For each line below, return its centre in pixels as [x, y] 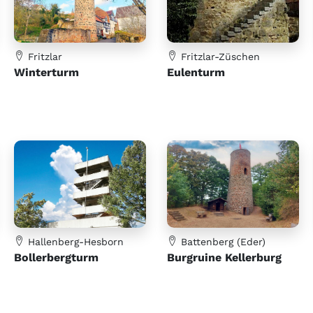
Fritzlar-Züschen [219, 56]
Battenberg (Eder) [221, 242]
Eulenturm [196, 72]
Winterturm [46, 72]
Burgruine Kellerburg [224, 258]
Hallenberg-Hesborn [74, 242]
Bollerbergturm [56, 258]
